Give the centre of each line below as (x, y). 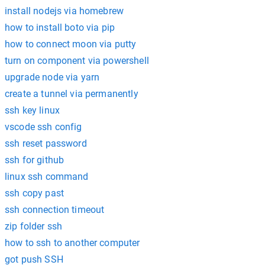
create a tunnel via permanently (72, 94)
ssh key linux (32, 110)
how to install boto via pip (60, 28)
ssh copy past (34, 193)
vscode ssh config (43, 127)
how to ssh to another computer (72, 243)
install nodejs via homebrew (64, 11)
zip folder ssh (34, 226)
